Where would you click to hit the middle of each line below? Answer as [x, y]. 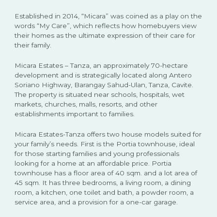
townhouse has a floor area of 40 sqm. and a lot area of [106, 173]
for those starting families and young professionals [97, 153]
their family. [33, 45]
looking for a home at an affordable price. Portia [93, 163]
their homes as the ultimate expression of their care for [105, 35]
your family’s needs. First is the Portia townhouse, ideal [105, 144]
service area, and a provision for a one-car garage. [96, 202]
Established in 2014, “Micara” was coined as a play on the [108, 16]
